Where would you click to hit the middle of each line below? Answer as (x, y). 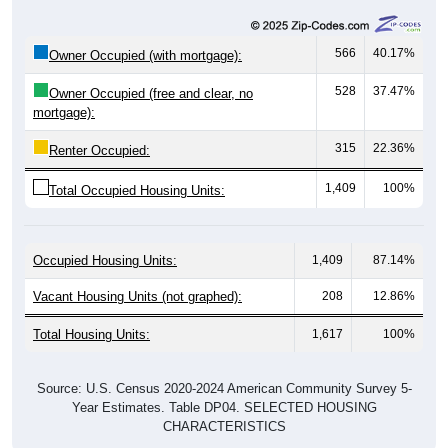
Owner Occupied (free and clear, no (151, 70)
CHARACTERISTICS (224, 403)
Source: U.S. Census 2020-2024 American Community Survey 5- (224, 365)
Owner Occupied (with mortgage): (145, 32)
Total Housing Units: (91, 311)
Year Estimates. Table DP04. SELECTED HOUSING (224, 384)
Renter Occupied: (99, 127)
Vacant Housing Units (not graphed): (137, 273)
